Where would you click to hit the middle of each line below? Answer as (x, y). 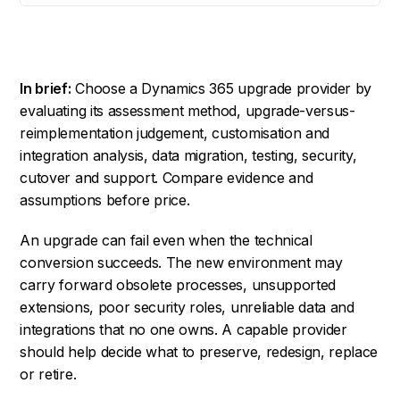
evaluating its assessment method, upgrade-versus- (187, 110)
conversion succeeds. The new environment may (181, 262)
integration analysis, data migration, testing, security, (188, 155)
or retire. (48, 374)
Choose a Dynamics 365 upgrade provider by (221, 88)
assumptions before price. (105, 200)
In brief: (46, 88)
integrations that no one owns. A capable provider (183, 329)
